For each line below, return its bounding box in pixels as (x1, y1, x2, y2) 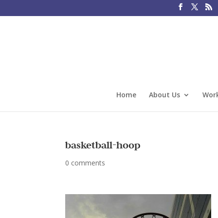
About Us (149, 90, 180, 99)
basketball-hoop (65, 139, 141, 151)
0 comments (65, 158, 106, 167)
